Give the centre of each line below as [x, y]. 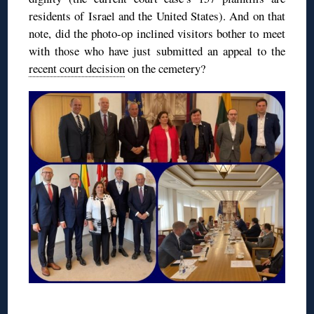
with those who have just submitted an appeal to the [157, 50]
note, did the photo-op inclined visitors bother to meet [157, 33]
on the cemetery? [165, 68]
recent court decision [77, 68]
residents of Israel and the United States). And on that [157, 15]
